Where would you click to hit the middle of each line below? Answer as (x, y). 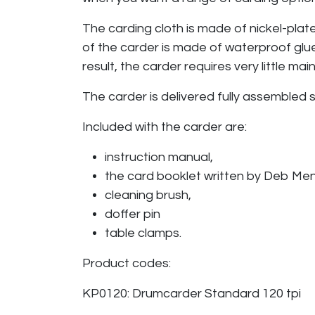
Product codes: (127, 264)
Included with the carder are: (166, 127)
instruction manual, (160, 157)
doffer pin (133, 214)
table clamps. (146, 233)
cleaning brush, (149, 195)
